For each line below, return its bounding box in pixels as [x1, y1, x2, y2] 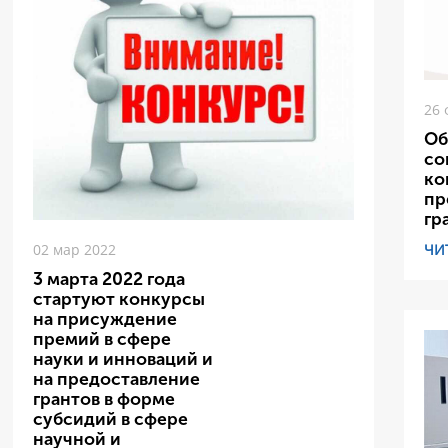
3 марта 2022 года [33, 269, 186, 291]
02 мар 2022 [33, 240, 117, 260]
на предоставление [33, 369, 201, 391]
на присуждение [33, 309, 178, 331]
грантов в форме [33, 389, 176, 411]
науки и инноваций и [33, 349, 214, 371]
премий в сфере [33, 329, 172, 351]
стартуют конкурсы [33, 289, 206, 311]
